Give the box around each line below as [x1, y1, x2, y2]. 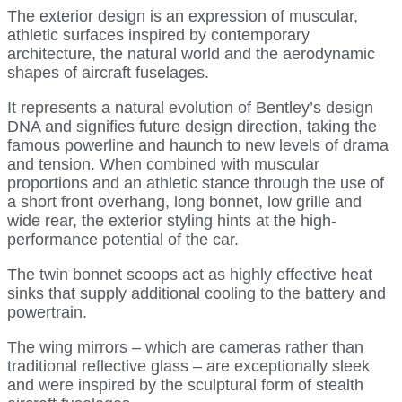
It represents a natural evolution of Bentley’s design [7, 98, 373, 117]
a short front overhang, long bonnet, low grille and [7, 192, 362, 211]
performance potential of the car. [7, 230, 239, 249]
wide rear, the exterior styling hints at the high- [7, 211, 336, 230]
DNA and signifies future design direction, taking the [7, 117, 377, 135]
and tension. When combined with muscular [7, 154, 319, 173]
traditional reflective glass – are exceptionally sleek [7, 356, 370, 375]
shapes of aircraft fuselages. [7, 63, 209, 82]
